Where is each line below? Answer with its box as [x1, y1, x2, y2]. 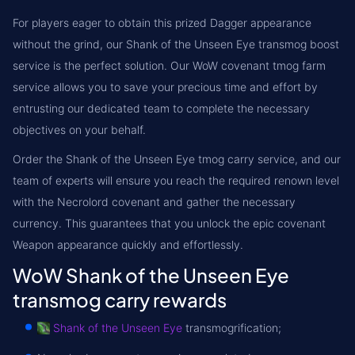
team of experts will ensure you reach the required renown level [13, 174, 339, 187]
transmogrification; [182, 321, 281, 334]
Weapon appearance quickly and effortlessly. [13, 238, 243, 251]
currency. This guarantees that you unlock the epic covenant [13, 216, 326, 230]
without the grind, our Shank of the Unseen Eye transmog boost [13, 37, 339, 51]
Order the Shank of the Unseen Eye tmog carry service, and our [13, 152, 341, 166]
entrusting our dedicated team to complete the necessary [13, 101, 310, 115]
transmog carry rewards [13, 288, 227, 311]
